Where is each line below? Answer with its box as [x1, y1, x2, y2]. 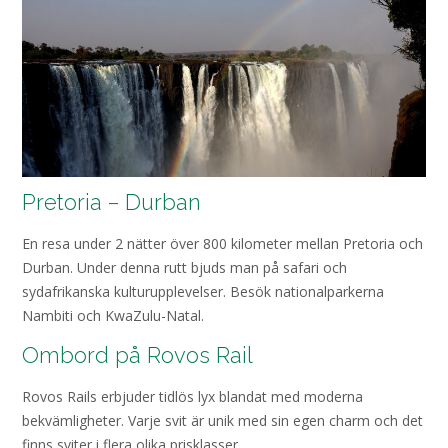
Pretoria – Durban [22, 189, 207, 216]
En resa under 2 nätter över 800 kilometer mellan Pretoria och [22, 234, 423, 254]
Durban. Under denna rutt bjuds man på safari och [22, 258, 347, 278]
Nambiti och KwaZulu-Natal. [22, 306, 208, 326]
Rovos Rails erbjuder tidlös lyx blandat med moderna [22, 387, 363, 407]
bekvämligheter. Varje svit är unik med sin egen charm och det [22, 411, 423, 431]
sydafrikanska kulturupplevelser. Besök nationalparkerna [22, 282, 384, 302]
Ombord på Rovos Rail [22, 342, 253, 369]
